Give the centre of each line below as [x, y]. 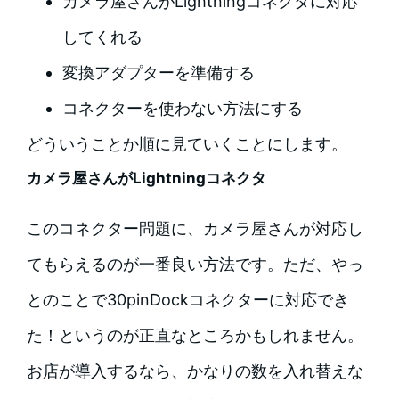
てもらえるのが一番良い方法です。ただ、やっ [195, 265]
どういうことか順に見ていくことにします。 [187, 144]
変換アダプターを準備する [158, 73]
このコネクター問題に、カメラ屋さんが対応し [195, 229]
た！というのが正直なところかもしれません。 [195, 336]
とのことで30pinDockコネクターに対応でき [187, 300]
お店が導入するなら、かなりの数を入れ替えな [195, 371]
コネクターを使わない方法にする [182, 109]
